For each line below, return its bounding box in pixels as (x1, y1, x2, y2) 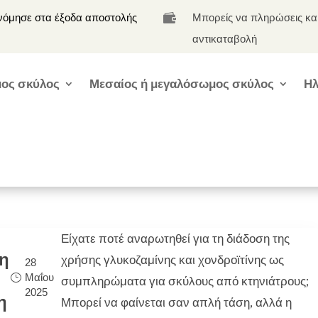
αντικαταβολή (192, 32, 258, 46)
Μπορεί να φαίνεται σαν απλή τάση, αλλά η (61, 295, 292, 310)
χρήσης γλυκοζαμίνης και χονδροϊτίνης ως (61, 252, 285, 268)
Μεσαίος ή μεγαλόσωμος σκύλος (89, 76, 275, 92)
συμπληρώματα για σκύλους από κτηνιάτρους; (61, 273, 309, 289)
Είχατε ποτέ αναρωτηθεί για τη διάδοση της (61, 231, 290, 246)
